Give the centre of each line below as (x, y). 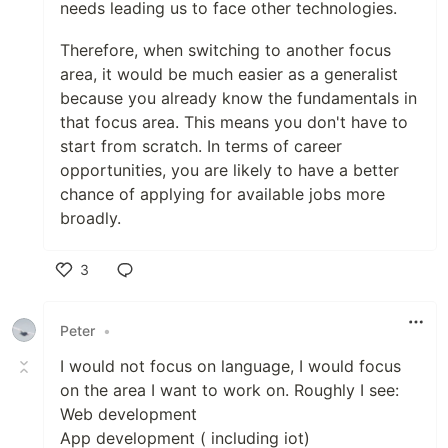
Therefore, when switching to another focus (225, 50)
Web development (128, 414)
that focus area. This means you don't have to (234, 122)
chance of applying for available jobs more (222, 194)
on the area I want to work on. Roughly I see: (229, 390)
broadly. (90, 218)
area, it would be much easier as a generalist (229, 74)
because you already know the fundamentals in (238, 98)
